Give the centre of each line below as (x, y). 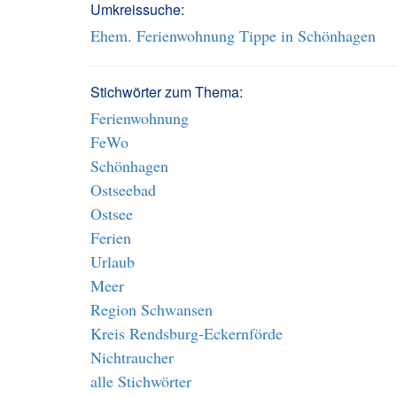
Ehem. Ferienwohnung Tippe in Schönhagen (233, 35)
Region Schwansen (152, 309)
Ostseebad (123, 190)
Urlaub (113, 261)
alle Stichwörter (141, 381)
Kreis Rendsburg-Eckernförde (187, 333)
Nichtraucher (132, 357)
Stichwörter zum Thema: (167, 92)
